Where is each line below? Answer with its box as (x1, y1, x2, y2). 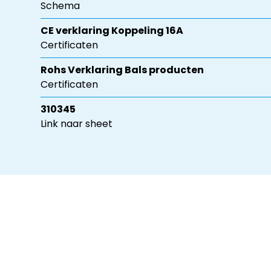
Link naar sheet (41, 117, 113, 131)
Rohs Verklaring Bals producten (41, 63, 204, 77)
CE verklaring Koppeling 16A (41, 24, 184, 38)
